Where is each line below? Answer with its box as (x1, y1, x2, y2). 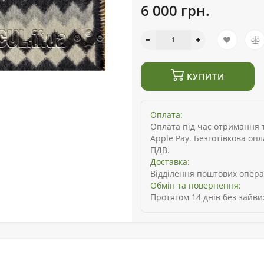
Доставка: (150, 156, 190, 168)
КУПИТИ (184, 71, 225, 82)
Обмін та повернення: (150, 180, 241, 192)
